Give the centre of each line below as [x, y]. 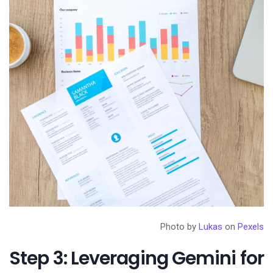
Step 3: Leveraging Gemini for [136, 258]
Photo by [179, 226]
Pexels [251, 226]
